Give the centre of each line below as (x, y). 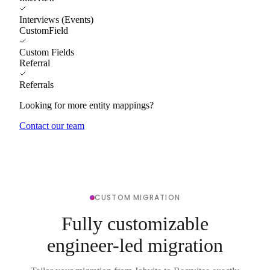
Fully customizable (135, 223)
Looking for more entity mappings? (86, 105)
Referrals (36, 84)
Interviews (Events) (56, 19)
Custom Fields (47, 52)
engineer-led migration (135, 245)
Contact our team (52, 125)
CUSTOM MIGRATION (137, 197)
